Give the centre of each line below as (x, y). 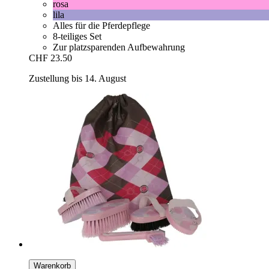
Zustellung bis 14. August (77, 78)
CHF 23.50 (50, 58)
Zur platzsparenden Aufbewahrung (119, 47)
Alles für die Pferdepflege (101, 25)
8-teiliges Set (77, 36)
